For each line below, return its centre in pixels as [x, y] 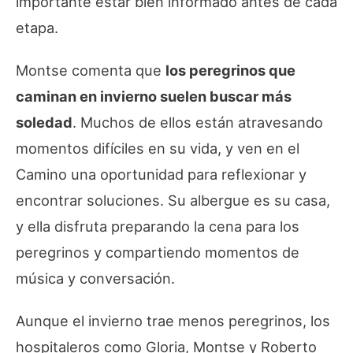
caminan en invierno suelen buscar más [154, 96]
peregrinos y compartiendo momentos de [158, 252]
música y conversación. [95, 278]
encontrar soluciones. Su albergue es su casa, [173, 200]
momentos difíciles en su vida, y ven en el [158, 148]
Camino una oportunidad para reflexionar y [161, 174]
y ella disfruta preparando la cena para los [158, 226]
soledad [44, 122]
